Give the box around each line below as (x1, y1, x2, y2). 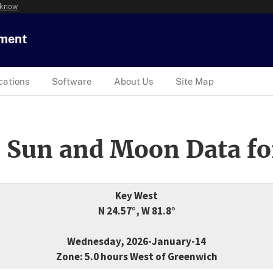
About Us (114, 76, 154, 87)
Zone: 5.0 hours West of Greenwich (55, 250, 218, 264)
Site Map (175, 76, 214, 87)
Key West (115, 189, 158, 203)
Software (52, 76, 92, 87)
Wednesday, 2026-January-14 (67, 235, 206, 249)
